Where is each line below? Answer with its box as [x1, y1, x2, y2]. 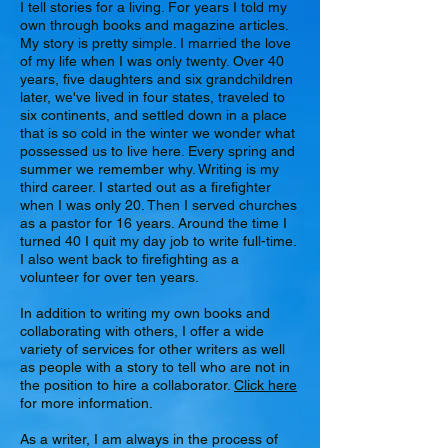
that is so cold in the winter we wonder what [20, 125, 295, 141]
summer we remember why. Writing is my [20, 161, 279, 177]
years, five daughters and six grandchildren [20, 71, 293, 87]
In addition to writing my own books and [20, 305, 270, 321]
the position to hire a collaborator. [20, 377, 234, 393]
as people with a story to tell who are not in [20, 359, 290, 375]
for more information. [20, 395, 153, 411]
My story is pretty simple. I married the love [20, 35, 291, 51]
